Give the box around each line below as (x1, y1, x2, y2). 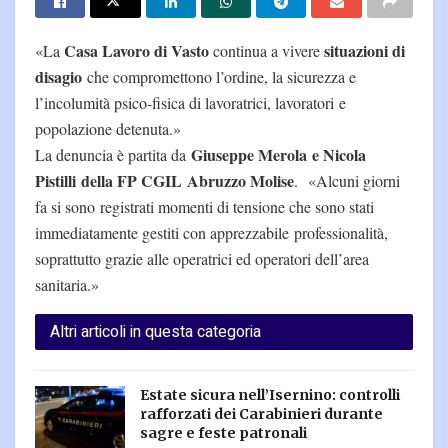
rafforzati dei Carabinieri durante (140, 404, 383, 423)
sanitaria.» (35, 273, 99, 295)
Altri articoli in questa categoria (50, 319, 261, 344)
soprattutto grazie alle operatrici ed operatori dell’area (35, 247, 369, 269)
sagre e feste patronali (140, 423, 307, 442)
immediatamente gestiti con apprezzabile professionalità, (35, 221, 388, 243)
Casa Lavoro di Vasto (64, 38, 209, 62)
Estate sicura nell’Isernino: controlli (140, 385, 400, 404)
